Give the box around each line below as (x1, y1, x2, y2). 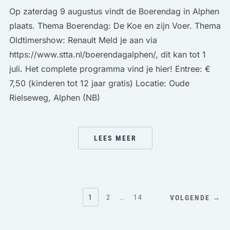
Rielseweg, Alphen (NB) (9, 92, 100, 103)
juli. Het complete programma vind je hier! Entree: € (9, 63, 210, 74)
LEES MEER (93, 133, 137, 142)
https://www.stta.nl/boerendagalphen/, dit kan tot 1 (9, 49, 206, 60)
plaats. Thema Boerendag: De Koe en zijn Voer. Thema (9, 20, 221, 31)
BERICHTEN (8, 186, 81, 202)
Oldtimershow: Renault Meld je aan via (9, 34, 157, 45)
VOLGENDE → (170, 193, 221, 202)
